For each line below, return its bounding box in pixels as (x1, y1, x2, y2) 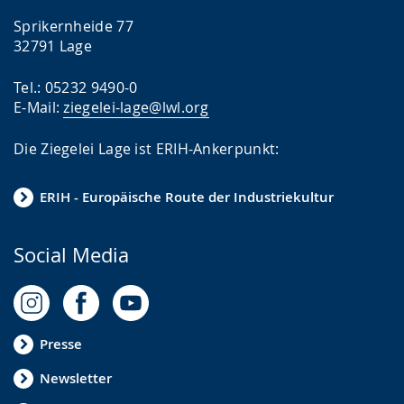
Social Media (14, 241, 129, 268)
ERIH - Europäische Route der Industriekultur (40, 188, 334, 207)
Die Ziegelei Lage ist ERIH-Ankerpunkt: (14, 138, 280, 159)
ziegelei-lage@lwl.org (63, 96, 209, 117)
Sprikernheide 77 (14, 15, 133, 36)
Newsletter (40, 369, 112, 389)
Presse (40, 335, 82, 354)
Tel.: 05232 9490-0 (14, 77, 138, 97)
